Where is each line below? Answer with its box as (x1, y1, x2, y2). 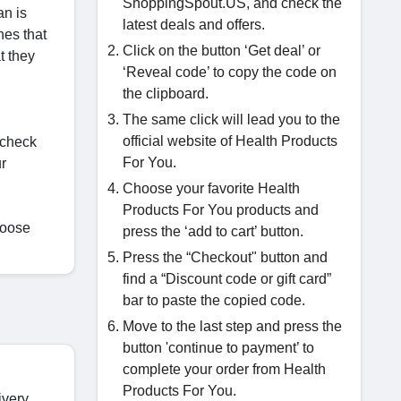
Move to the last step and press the (123, 319, 342, 334)
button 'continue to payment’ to (123, 340, 314, 355)
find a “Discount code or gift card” (123, 271, 331, 286)
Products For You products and (123, 202, 319, 218)
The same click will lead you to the (123, 112, 340, 127)
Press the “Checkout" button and (123, 250, 328, 265)
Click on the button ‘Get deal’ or (123, 43, 320, 58)
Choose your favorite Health (123, 181, 300, 196)
